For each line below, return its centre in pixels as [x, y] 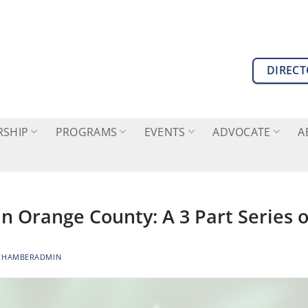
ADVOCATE [242, 132]
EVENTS [165, 132]
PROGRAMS [86, 132]
